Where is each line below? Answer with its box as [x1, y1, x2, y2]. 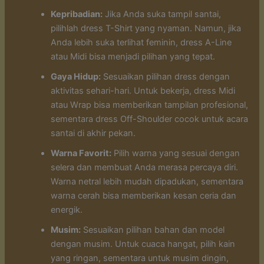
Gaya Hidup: [51, 71, 101, 82]
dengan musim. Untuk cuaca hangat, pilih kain [51, 239, 236, 250]
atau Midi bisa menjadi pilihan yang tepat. [51, 51, 216, 62]
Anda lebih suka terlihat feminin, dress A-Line [51, 37, 232, 48]
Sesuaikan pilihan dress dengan [101, 71, 230, 82]
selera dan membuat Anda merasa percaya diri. [51, 162, 239, 173]
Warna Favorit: [51, 148, 112, 159]
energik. [51, 204, 83, 216]
